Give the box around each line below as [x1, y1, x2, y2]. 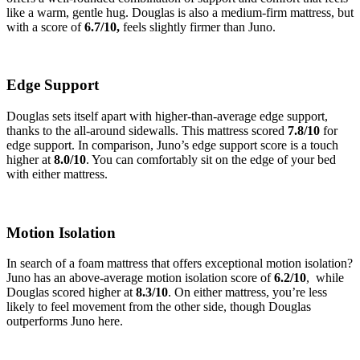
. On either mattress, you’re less [168, 285, 327, 300]
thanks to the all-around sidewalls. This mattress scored [6, 123, 288, 137]
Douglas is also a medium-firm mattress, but [132, 5, 354, 19]
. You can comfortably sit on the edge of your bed [86, 152, 336, 166]
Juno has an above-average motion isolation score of [6, 271, 274, 285]
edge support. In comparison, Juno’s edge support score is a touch [6, 137, 338, 152]
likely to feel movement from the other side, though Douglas [6, 300, 311, 314]
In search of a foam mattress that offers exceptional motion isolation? [6, 256, 353, 271]
